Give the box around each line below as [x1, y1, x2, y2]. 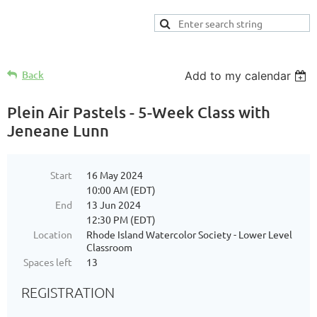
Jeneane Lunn [7, 121, 109, 140]
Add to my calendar [185, 69, 292, 83]
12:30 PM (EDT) [86, 213, 156, 226]
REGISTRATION [21, 284, 115, 301]
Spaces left [23, 255, 72, 268]
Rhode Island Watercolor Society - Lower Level [86, 228, 292, 241]
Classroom [86, 241, 132, 253]
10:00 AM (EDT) [86, 183, 156, 196]
